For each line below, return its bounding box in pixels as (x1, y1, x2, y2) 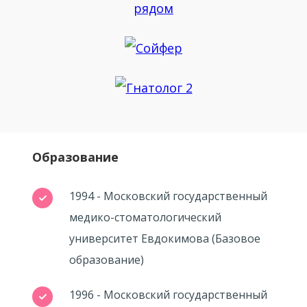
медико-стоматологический (69, 210, 221, 225)
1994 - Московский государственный (69, 188, 267, 204)
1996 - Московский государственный (69, 287, 267, 302)
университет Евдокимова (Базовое (69, 231, 260, 246)
